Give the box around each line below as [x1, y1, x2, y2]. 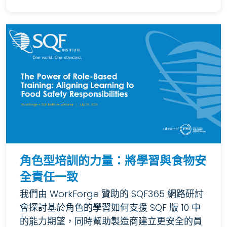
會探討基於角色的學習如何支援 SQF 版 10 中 [20, 201, 201, 214]
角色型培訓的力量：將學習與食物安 [20, 153, 206, 169]
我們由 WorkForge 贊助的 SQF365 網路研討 [20, 187, 204, 201]
